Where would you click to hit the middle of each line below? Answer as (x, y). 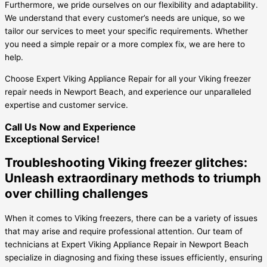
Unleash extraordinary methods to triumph (133, 178)
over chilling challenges (77, 193)
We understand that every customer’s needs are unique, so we (125, 18)
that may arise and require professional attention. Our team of (124, 231)
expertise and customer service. (66, 105)
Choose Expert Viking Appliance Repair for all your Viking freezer (128, 78)
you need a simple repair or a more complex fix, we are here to (125, 44)
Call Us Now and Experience (70, 127)
